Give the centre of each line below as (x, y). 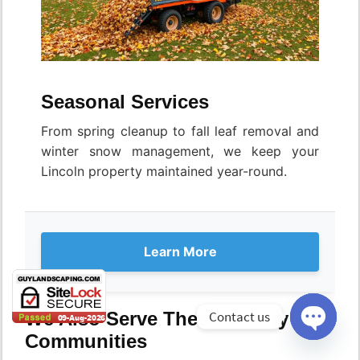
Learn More (180, 252)
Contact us (239, 316)
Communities (86, 342)
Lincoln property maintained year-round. (164, 172)
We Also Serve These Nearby (157, 319)
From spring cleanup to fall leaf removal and (180, 131)
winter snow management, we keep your (180, 151)
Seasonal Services (125, 102)
